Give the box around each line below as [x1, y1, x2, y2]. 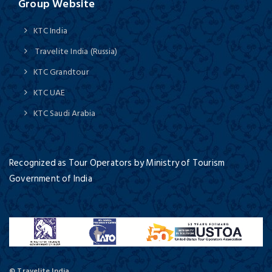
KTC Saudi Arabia [33, 106, 96, 120]
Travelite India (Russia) [33, 44, 118, 58]
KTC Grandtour [33, 64, 89, 79]
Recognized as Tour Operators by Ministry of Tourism [9, 155, 225, 171]
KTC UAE [33, 85, 66, 100]
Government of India [9, 171, 92, 186]
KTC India [33, 23, 68, 38]
